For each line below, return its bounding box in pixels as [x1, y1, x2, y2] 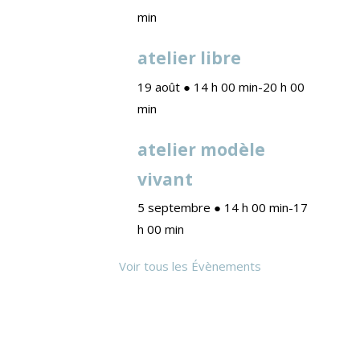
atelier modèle [137, 137, 265, 161]
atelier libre [137, 47, 241, 69]
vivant [137, 167, 193, 190]
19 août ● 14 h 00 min [137, 78, 258, 95]
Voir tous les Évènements [119, 258, 262, 274]
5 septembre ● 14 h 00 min [137, 199, 288, 216]
